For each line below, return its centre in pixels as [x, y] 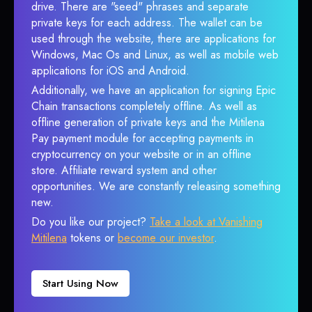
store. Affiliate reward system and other [124, 170]
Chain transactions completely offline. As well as [144, 106]
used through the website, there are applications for [154, 39]
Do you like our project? [91, 222]
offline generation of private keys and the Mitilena [148, 122]
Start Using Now [80, 283]
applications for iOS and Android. [110, 71]
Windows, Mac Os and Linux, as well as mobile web [155, 55]
